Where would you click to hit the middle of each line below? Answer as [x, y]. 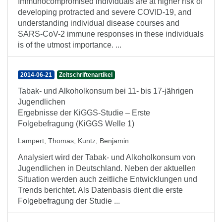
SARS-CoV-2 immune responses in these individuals [111, 34]
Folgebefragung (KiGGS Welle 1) [76, 124]
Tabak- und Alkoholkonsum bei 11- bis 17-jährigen [106, 91]
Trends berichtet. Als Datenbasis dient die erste [100, 190]
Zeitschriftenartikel [86, 75]
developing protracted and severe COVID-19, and [105, 12]
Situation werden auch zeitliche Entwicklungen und [108, 179]
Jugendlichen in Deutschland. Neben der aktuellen [107, 168]
